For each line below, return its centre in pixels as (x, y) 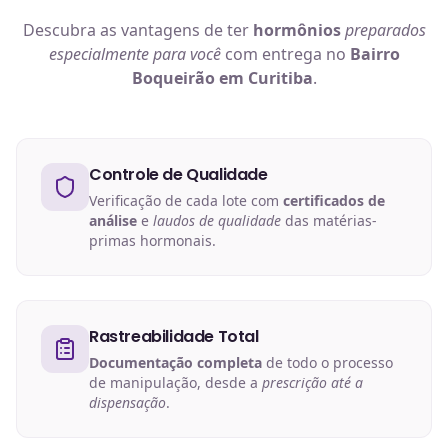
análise (113, 220)
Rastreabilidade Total (174, 336)
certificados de (334, 200)
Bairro (374, 54)
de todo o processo (327, 362)
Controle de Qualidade (178, 174)
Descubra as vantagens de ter (137, 30)
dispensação (127, 402)
